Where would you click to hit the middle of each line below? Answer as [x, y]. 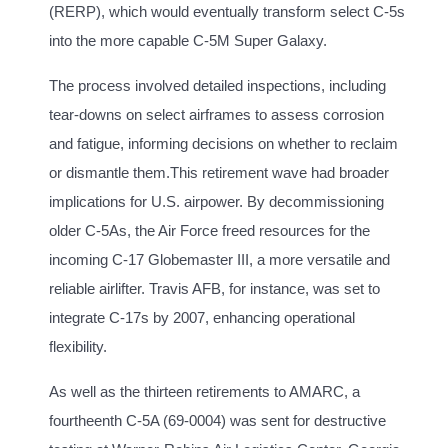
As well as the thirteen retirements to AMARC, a [204, 392]
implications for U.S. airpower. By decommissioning [216, 202]
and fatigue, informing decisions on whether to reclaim [223, 144]
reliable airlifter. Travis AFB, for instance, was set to [214, 289]
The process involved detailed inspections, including [217, 86]
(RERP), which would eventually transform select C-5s [227, 12]
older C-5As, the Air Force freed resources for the [209, 231]
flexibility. [78, 347]
